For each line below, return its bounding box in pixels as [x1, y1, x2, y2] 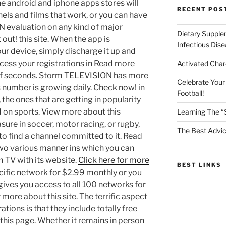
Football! [177, 89, 204, 98]
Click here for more [78, 155, 149, 165]
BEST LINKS [177, 161, 221, 169]
